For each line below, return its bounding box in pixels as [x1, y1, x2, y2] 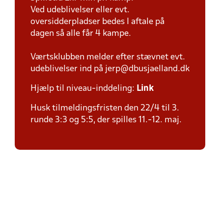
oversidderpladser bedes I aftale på [30, 18, 165, 26]
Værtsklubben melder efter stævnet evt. [30, 53, 185, 61]
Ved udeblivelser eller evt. [30, 6, 130, 14]
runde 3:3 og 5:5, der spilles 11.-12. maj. [30, 116, 182, 124]
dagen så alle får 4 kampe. [30, 29, 131, 38]
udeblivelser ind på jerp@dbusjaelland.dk [30, 65, 190, 73]
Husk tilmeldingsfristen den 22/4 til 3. [30, 104, 179, 112]
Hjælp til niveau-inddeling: [30, 84, 137, 93]
